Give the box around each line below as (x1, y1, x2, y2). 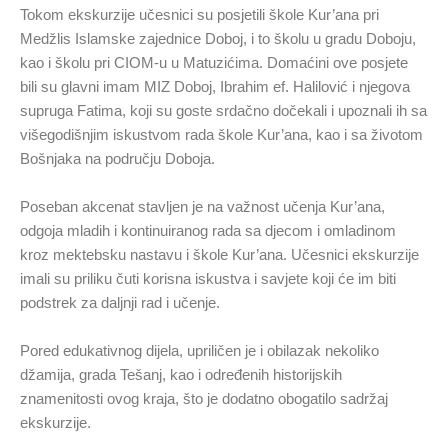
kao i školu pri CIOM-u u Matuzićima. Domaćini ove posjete (20, 54, 408, 71)
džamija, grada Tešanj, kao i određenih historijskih (20, 366, 342, 383)
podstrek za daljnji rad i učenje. (20, 294, 220, 311)
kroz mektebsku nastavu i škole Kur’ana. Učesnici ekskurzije (20, 246, 419, 263)
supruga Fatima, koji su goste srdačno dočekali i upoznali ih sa (20, 102, 427, 119)
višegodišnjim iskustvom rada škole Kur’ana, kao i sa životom (20, 126, 423, 143)
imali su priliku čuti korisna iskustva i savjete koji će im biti (20, 270, 396, 287)
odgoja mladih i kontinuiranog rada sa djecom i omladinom (20, 222, 396, 239)
